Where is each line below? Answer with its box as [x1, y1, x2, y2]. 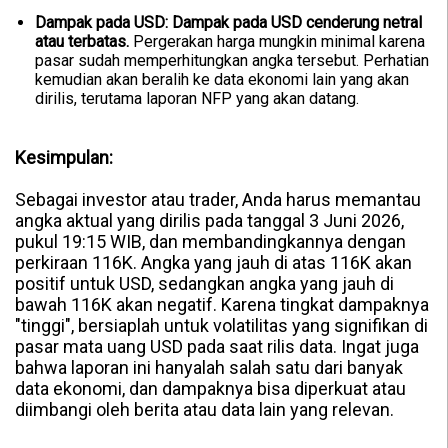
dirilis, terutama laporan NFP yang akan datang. [35, 89, 359, 109]
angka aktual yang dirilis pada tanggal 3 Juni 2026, [15, 210, 404, 232]
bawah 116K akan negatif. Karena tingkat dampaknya [15, 294, 429, 316]
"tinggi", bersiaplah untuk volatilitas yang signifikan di [15, 315, 428, 337]
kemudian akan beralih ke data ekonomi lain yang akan [35, 70, 409, 90]
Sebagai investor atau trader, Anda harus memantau [15, 189, 421, 211]
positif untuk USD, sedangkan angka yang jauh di [15, 273, 394, 295]
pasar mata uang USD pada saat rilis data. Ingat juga [15, 336, 419, 358]
